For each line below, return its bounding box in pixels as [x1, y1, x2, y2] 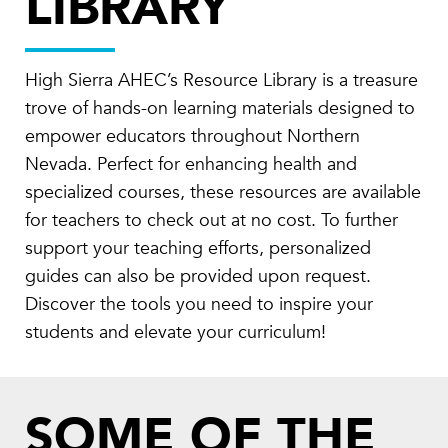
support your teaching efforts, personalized [25, 236, 371, 262]
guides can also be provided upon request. [25, 264, 371, 290]
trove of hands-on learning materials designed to [25, 96, 415, 122]
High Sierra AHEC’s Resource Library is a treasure [25, 68, 418, 94]
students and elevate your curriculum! [25, 320, 326, 346]
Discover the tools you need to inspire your [25, 292, 373, 318]
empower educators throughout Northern [25, 124, 360, 150]
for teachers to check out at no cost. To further [25, 208, 398, 234]
